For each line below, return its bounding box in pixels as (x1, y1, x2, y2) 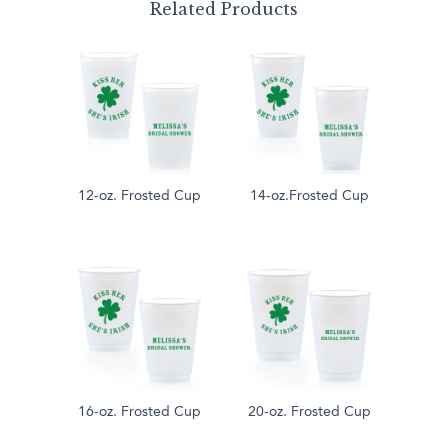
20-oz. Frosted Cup (247, 405, 371, 420)
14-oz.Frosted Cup (249, 189, 369, 204)
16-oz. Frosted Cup (77, 405, 201, 420)
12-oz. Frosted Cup (77, 189, 201, 204)
